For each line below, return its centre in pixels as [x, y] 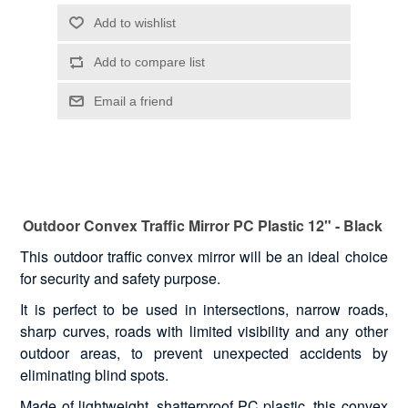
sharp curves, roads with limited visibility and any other [204, 331]
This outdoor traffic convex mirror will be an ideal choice [204, 256]
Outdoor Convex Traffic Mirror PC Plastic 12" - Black [204, 225]
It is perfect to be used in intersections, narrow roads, [204, 309]
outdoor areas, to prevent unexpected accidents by [204, 352]
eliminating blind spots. [95, 374]
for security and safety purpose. [121, 278]
